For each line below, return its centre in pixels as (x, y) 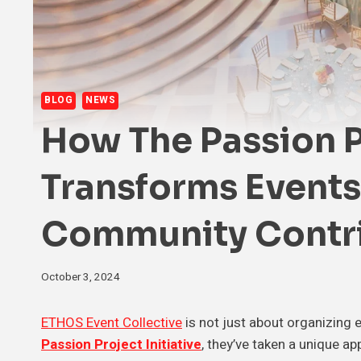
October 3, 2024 (81, 277)
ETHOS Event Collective (112, 322)
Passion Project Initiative (121, 344)
